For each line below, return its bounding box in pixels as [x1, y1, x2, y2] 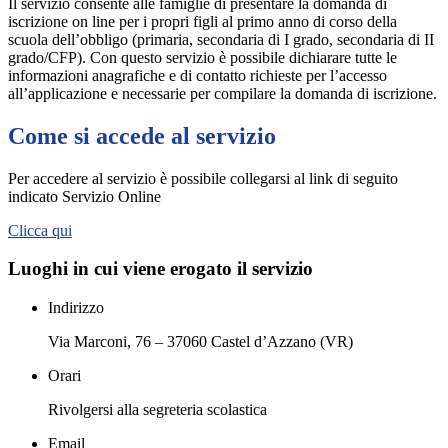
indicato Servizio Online [8, 187, 165, 205]
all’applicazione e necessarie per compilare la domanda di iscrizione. [8, 84, 437, 102]
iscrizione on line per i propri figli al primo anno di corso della [8, 12, 397, 30]
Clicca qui [8, 221, 72, 239]
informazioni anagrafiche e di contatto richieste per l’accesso [8, 66, 387, 84]
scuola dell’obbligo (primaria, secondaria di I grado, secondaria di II [8, 30, 434, 48]
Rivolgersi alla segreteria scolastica [48, 401, 267, 419]
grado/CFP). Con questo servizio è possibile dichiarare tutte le [8, 48, 397, 66]
